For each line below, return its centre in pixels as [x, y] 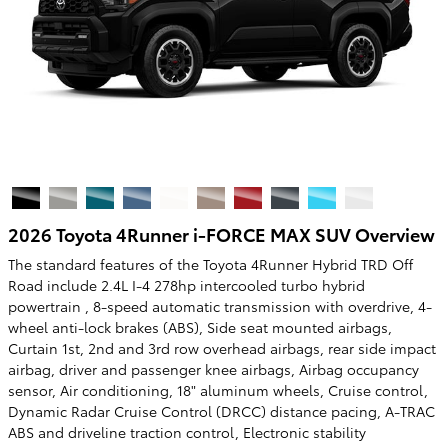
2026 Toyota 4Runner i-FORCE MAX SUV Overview [221, 233]
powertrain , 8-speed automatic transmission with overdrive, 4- [220, 306]
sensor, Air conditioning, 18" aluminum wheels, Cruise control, [218, 390]
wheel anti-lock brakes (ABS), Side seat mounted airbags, [200, 327]
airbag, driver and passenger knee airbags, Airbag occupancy [213, 369]
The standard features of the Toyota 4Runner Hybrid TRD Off [210, 264]
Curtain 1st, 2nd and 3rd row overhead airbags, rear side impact [222, 348]
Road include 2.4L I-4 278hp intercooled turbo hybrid [186, 285]
